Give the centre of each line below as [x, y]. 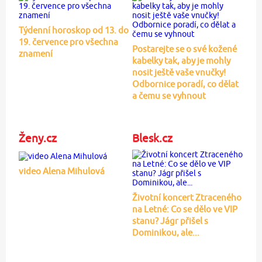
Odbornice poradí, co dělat [185, 84]
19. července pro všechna [68, 42]
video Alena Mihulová [61, 171]
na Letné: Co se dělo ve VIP [185, 209]
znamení [35, 53]
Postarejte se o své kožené [184, 49]
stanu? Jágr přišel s [170, 220]
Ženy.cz [37, 138]
